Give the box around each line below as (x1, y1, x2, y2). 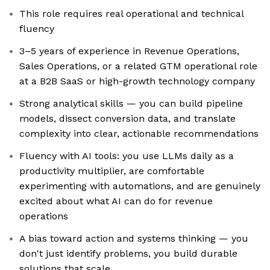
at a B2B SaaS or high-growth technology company (19, 75, 255, 87)
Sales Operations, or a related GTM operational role (19, 60, 257, 72)
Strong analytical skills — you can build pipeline (19, 98, 243, 110)
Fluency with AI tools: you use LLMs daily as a (19, 150, 234, 162)
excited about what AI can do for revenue (19, 195, 213, 207)
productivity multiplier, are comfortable (19, 165, 204, 177)
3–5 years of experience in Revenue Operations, (19, 45, 239, 57)
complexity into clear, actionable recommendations (19, 128, 259, 140)
